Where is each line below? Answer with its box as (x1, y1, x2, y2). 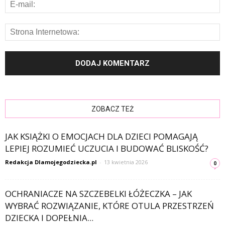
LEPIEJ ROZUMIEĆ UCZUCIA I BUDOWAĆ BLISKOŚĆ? (5, 143, 208, 155)
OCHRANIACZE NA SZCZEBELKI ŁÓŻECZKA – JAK (5, 188, 192, 200)
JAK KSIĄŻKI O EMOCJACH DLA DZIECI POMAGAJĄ (5, 131, 198, 143)
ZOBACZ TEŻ (91, 105, 134, 114)
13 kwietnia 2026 (104, 158, 148, 166)
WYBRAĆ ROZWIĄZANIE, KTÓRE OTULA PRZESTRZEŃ (5, 200, 214, 212)
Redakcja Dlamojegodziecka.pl (5, 158, 97, 166)
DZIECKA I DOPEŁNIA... (5, 212, 93, 224)
